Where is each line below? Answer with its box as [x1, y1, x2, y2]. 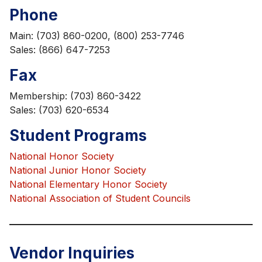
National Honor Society [9, 150, 114, 162]
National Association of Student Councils [9, 192, 191, 204]
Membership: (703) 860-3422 [9, 89, 141, 102]
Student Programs [9, 126, 147, 144]
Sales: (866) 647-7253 [9, 43, 110, 56]
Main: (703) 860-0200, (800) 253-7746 [9, 29, 184, 42]
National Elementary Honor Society [9, 178, 167, 190]
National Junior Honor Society [9, 164, 146, 176]
